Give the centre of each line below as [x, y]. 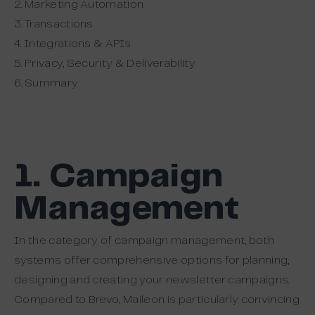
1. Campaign [119, 177]
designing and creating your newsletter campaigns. [152, 280]
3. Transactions [54, 24]
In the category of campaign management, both [144, 240]
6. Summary [46, 83]
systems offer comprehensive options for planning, [152, 260]
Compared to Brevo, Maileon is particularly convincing [157, 300]
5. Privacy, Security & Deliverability [105, 63]
